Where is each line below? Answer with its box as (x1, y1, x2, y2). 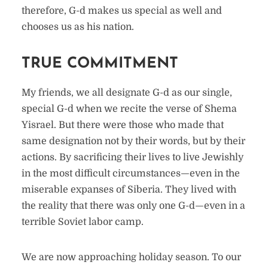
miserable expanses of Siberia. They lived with (21, 184, 236, 195)
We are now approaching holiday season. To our (21, 252, 241, 263)
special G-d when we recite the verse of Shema (21, 103, 237, 114)
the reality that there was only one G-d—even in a (21, 200, 245, 211)
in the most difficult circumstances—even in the (21, 168, 240, 179)
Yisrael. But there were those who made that (21, 120, 224, 130)
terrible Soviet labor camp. (21, 217, 144, 227)
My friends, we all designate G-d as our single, (21, 87, 232, 98)
